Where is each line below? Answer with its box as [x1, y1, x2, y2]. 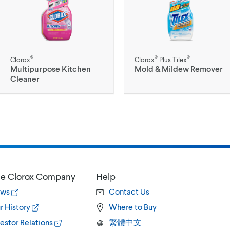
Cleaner [10, 73, 40, 83]
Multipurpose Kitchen [10, 64, 91, 73]
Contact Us [109, 186, 149, 196]
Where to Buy [109, 202, 157, 212]
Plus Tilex [157, 55, 187, 64]
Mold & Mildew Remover [134, 64, 223, 73]
